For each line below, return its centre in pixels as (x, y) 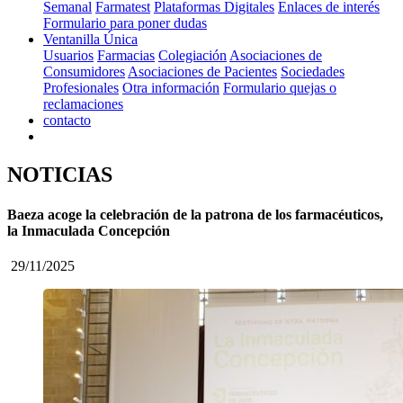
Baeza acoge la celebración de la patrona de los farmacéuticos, (195, 214)
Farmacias (126, 56)
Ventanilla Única (90, 40)
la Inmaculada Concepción (89, 230)
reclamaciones (83, 104)
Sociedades (313, 72)
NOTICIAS (60, 175)
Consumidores (84, 72)
